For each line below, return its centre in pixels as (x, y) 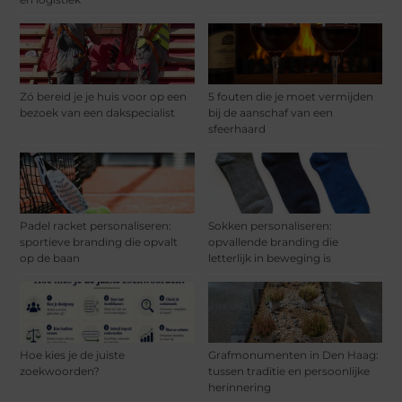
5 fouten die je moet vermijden (290, 97)
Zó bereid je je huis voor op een (104, 97)
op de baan (50, 258)
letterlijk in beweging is (269, 258)
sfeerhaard (236, 129)
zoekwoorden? (60, 371)
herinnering (239, 388)
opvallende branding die (273, 242)
